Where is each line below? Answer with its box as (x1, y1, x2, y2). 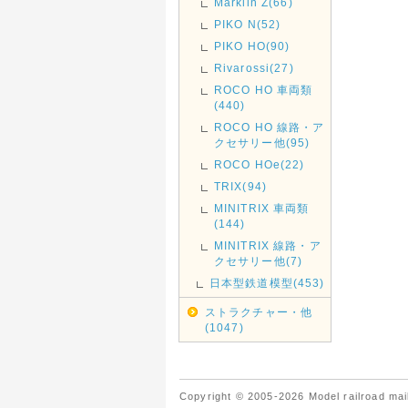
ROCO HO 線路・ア (213, 121, 325, 133)
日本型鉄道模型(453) (209, 277, 325, 289)
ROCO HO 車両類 (213, 84, 313, 96)
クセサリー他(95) (213, 137, 311, 148)
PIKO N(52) (213, 18, 281, 30)
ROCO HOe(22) (213, 158, 305, 170)
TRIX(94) (213, 180, 267, 192)
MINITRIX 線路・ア (213, 240, 321, 251)
